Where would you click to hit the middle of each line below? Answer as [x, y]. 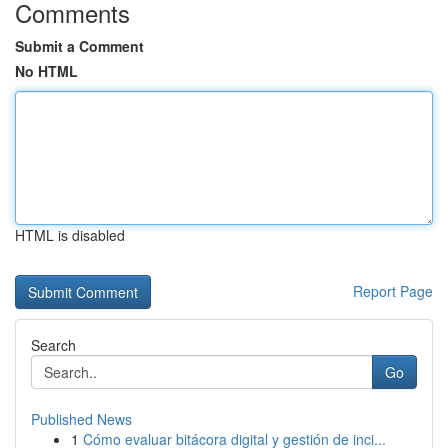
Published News [81, 419]
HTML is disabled [70, 235]
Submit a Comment [79, 46]
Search [53, 345]
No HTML [46, 71]
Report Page [393, 291]
